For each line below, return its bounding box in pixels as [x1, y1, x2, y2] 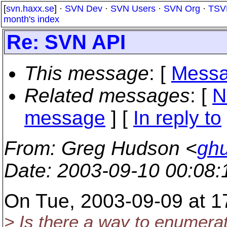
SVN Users [110, 4, 156, 14]
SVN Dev [65, 4, 102, 14]
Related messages [24, 85, 190, 106]
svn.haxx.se [6, 4, 54, 14]
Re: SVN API [7, 31, 126, 53]
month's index [4, 14, 59, 24]
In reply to [133, 107, 221, 129]
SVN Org [164, 4, 200, 14]
